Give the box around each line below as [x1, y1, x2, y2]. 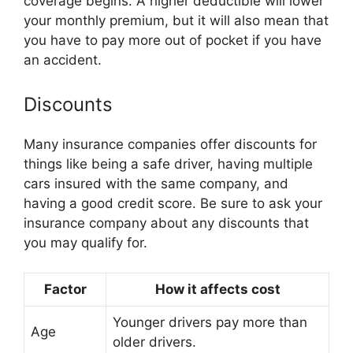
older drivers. [113, 334, 196, 350]
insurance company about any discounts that [24, 214, 309, 231]
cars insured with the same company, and [24, 175, 288, 191]
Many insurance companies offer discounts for [24, 136, 317, 152]
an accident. [24, 52, 102, 68]
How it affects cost [154, 281, 281, 297]
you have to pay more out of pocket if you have [24, 32, 321, 48]
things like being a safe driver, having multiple [24, 155, 313, 172]
